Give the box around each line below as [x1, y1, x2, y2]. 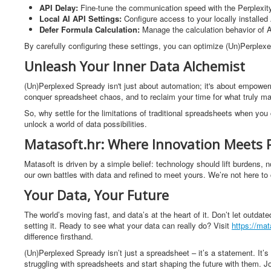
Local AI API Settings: [39, 13, 124, 24]
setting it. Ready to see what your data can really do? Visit [24, 220, 232, 231]
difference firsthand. [24, 230, 93, 242]
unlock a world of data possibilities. [24, 118, 147, 129]
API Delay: [39, 2, 80, 13]
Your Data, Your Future [24, 186, 169, 204]
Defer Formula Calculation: [39, 24, 142, 35]
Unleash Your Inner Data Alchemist [24, 57, 245, 75]
